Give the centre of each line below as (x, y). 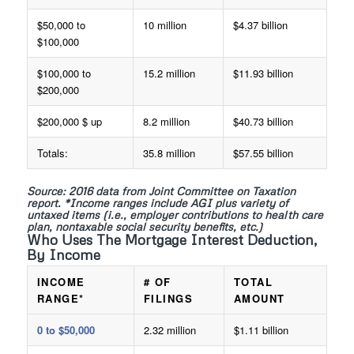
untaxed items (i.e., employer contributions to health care (175, 215)
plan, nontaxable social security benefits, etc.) (144, 227)
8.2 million (166, 122)
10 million (164, 25)
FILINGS (168, 299)
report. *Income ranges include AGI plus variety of (157, 203)
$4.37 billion (260, 25)
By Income (63, 255)
